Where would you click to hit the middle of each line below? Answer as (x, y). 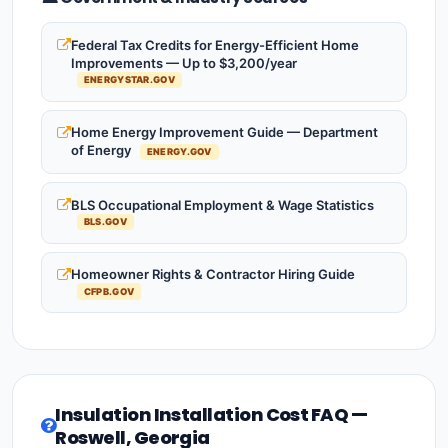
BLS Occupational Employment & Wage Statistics (222, 204)
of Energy (102, 150)
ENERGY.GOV (179, 152)
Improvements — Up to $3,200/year (184, 62)
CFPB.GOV (109, 291)
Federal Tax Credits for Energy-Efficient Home (215, 44)
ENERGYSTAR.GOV (129, 80)
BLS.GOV (105, 222)
